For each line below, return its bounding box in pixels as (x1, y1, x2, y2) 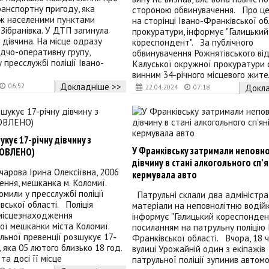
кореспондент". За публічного (131, 35, 253, 48)
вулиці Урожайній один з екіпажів (131, 243, 265, 255)
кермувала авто (131, 168, 197, 182)
